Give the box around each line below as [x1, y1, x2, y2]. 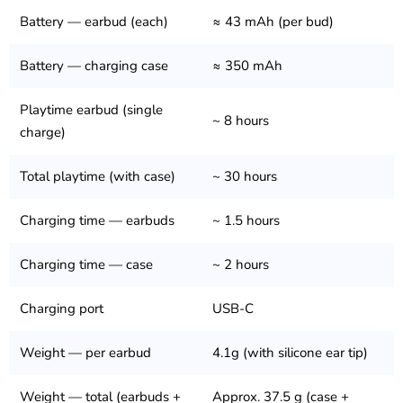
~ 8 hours [212, 112, 269, 130]
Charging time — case [20, 255, 153, 274]
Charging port [20, 300, 103, 318]
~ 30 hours [212, 167, 277, 186]
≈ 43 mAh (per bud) [212, 13, 334, 31]
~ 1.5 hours [212, 211, 280, 230]
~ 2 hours [212, 255, 269, 274]
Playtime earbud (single [20, 101, 163, 120]
